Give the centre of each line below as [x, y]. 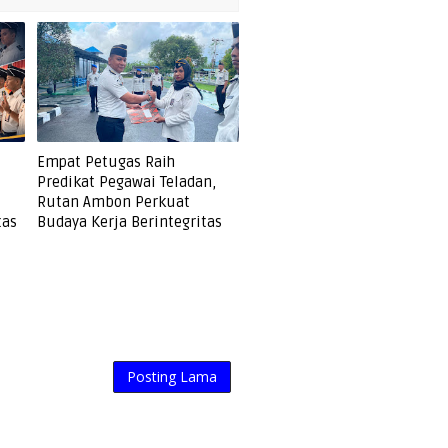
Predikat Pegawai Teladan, [127, 182]
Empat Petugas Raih [106, 162]
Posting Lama [172, 376]
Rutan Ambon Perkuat [114, 202]
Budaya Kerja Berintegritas [130, 222]
